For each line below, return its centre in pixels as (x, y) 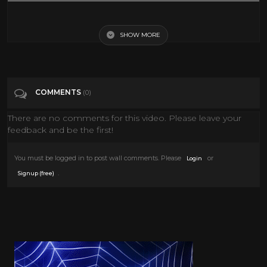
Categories (47, 83)
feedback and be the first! (60, 130)
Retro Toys (104, 85)
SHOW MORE (140, 35)
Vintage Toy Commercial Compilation (77, 13)
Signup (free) (36, 173)
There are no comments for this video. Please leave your (125, 118)
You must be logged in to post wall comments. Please (99, 158)
